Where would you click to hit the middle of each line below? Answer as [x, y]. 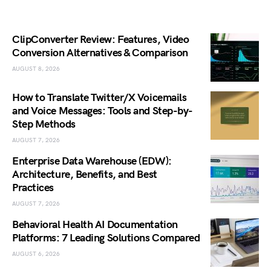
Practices [33, 188]
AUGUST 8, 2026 [36, 69]
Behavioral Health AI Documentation [95, 225]
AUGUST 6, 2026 [36, 254]
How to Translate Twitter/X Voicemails [100, 98]
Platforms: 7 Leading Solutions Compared [106, 238]
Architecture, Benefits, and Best [85, 175]
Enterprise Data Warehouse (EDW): [92, 162]
